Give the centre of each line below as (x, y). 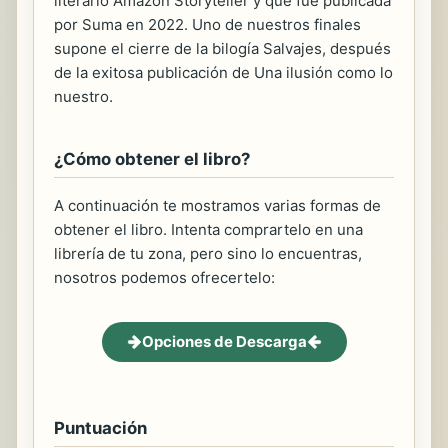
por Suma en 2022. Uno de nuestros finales (207, 24)
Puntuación (100, 427)
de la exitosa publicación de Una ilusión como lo (223, 72)
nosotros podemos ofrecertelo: (164, 277)
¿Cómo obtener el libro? (152, 158)
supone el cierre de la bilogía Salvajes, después (222, 48)
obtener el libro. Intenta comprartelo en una (208, 229)
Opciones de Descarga (224, 341)
